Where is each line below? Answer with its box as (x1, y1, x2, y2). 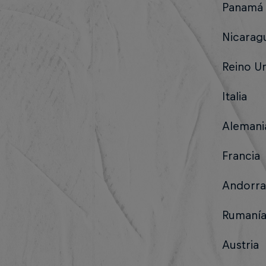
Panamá (221, 1, 263, 14)
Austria (221, 239, 259, 251)
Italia (221, 90, 247, 103)
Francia (221, 150, 260, 162)
